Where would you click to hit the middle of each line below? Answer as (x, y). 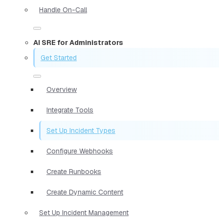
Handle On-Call (63, 10)
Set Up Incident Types (81, 130)
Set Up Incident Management (84, 212)
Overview (62, 89)
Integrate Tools (70, 110)
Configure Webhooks (80, 151)
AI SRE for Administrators (78, 42)
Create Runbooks (74, 171)
